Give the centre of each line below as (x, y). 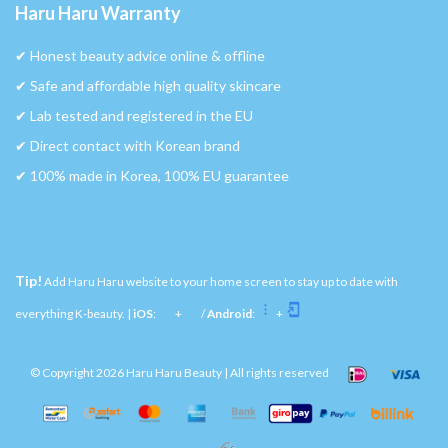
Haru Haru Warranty (98, 13)
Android (229, 314)
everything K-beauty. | (74, 314)
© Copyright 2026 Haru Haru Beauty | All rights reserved (179, 373)
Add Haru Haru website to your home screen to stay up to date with (220, 282)
